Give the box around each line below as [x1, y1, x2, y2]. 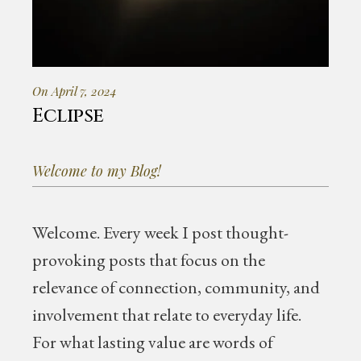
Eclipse [32, 103, 104, 129]
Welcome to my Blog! [32, 161, 162, 180]
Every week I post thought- [100, 221, 289, 244]
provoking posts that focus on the [32, 248, 266, 272]
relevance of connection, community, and [32, 276, 321, 299]
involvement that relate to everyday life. [32, 303, 302, 326]
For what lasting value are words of [32, 330, 274, 354]
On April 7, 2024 [32, 83, 118, 99]
